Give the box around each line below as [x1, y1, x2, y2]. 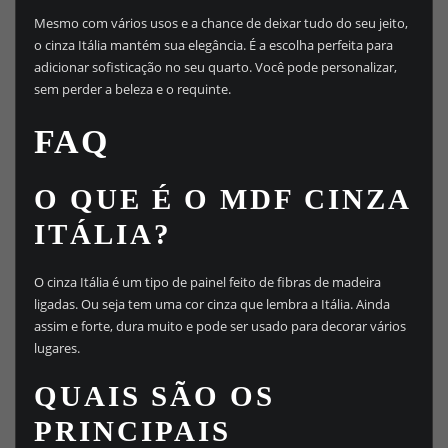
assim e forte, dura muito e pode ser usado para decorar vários [33, 316, 406, 335]
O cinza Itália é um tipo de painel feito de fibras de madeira [33, 272, 381, 291]
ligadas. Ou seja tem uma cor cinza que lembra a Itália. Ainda [33, 294, 390, 313]
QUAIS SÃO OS [33, 379, 275, 412]
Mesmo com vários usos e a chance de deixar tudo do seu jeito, [33, 13, 408, 32]
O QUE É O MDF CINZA [33, 183, 410, 216]
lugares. [33, 338, 80, 357]
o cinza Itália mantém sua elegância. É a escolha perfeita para [33, 35, 393, 54]
